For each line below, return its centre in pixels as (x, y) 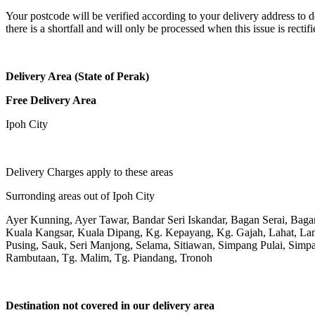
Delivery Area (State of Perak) (77, 76)
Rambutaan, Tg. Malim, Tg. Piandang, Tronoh (109, 258)
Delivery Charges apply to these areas (89, 172)
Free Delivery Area (51, 100)
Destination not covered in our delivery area (110, 306)
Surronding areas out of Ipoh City (80, 196)
